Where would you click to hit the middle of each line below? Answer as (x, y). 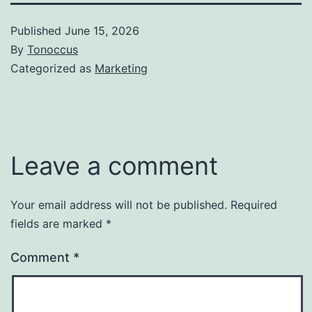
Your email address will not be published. (119, 204)
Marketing (121, 68)
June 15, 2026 (102, 30)
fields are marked (58, 223)
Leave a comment (114, 165)
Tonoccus (53, 49)
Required (254, 204)
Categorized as (53, 68)
